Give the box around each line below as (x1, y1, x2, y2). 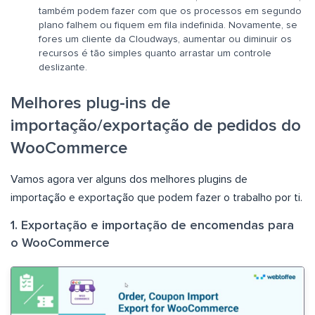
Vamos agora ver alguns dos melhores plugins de (11, 173, 247, 185)
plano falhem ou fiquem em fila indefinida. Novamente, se (39, 20, 297, 30)
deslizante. (39, 62, 87, 72)
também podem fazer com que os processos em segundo (39, 6, 302, 16)
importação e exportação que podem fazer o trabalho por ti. (11, 191, 302, 203)
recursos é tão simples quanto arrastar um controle (39, 48, 271, 58)
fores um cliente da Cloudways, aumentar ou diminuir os (39, 34, 292, 44)
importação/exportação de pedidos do (11, 117, 301, 134)
